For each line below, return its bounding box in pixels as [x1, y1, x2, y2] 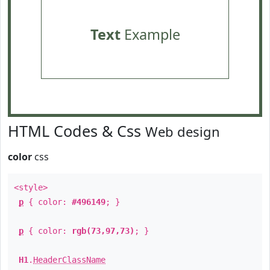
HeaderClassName [33, 255, 105, 265]
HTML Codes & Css [8, 121, 145, 141]
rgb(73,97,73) [72, 226, 134, 236]
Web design [145, 122, 220, 140]
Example [120, 25, 180, 44]
